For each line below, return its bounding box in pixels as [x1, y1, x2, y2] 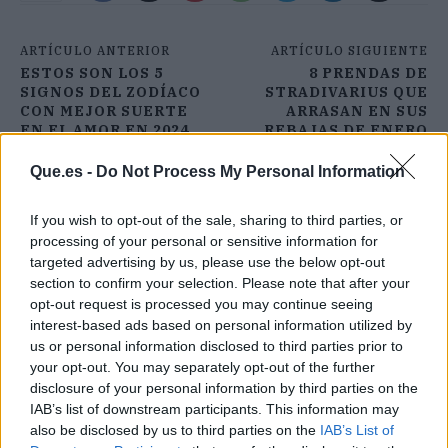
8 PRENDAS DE [308, 64, 428, 83]
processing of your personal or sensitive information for [30, 233, 378, 249]
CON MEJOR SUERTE [20, 102, 188, 121]
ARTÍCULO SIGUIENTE [270, 43, 428, 59]
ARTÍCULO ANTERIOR [20, 43, 170, 59]
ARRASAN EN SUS [285, 102, 428, 121]
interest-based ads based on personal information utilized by [30, 317, 412, 333]
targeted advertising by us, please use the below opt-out [30, 254, 385, 270]
